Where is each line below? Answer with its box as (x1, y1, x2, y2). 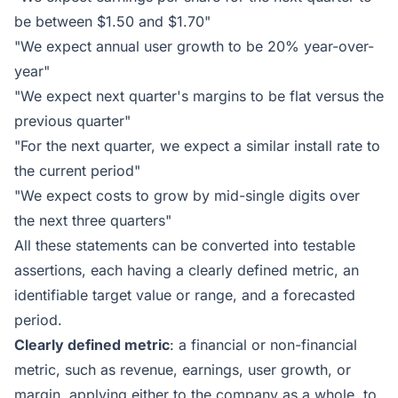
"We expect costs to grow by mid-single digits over (14, 187, 360, 204)
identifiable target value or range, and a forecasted (14, 286, 355, 304)
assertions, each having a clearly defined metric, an (14, 261, 359, 279)
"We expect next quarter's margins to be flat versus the (14, 87, 384, 105)
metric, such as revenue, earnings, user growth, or (14, 361, 351, 378)
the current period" (14, 162, 140, 179)
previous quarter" (14, 112, 131, 130)
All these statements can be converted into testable (14, 236, 355, 254)
